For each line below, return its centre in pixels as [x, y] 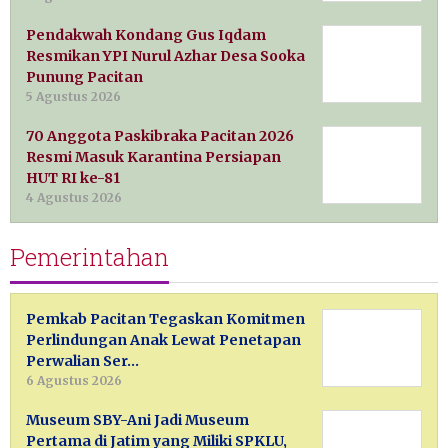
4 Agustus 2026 [74, 197]
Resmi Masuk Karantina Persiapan [153, 156]
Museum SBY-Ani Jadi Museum [137, 419]
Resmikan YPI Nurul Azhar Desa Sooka [165, 55]
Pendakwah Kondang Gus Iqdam [146, 34]
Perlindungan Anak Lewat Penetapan [163, 339]
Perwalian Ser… [82, 360]
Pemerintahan [89, 256]
